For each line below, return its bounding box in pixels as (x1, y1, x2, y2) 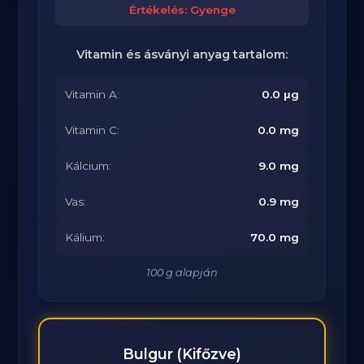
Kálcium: (65, 159, 112, 172)
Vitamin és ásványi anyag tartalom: (76, 47, 288, 62)
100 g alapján (146, 266, 218, 279)
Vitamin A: (65, 88, 120, 101)
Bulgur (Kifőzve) (123, 345, 241, 362)
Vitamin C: (65, 123, 120, 136)
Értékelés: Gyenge (128, 3, 236, 16)
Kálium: (65, 231, 106, 244)
